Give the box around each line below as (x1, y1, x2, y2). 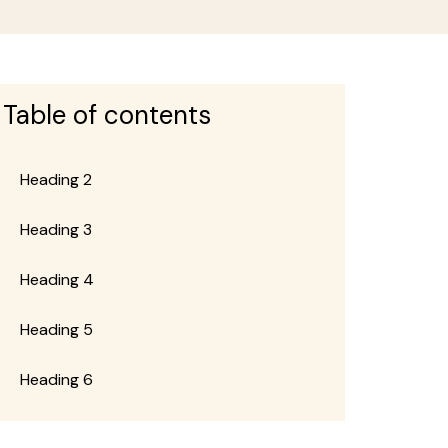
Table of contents (2, 97, 212, 132)
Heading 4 (19, 268, 94, 290)
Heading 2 (19, 168, 92, 190)
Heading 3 (19, 218, 92, 240)
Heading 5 (19, 318, 93, 340)
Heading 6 (19, 368, 93, 390)
